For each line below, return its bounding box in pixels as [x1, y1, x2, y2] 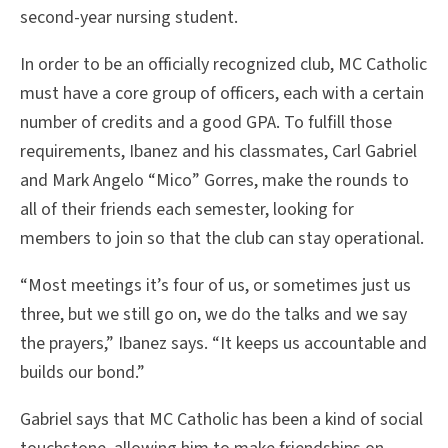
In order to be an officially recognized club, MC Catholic [20, 51, 427, 77]
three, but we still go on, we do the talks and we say [20, 301, 407, 327]
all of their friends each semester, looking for [20, 196, 354, 222]
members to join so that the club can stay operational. [20, 225, 428, 251]
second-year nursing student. [20, 5, 242, 31]
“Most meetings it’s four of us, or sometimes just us [20, 272, 411, 298]
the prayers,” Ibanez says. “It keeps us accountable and [20, 330, 427, 356]
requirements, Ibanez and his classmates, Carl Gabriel [20, 138, 417, 164]
